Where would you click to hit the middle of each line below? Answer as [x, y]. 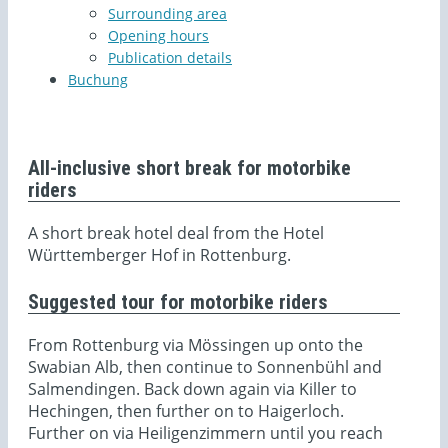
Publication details [170, 57]
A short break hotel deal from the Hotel [176, 232]
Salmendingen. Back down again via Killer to [192, 388]
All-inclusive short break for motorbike [189, 167]
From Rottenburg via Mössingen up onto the [195, 344]
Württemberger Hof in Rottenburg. [159, 254]
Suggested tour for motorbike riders [178, 301]
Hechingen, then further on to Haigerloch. [186, 410]
